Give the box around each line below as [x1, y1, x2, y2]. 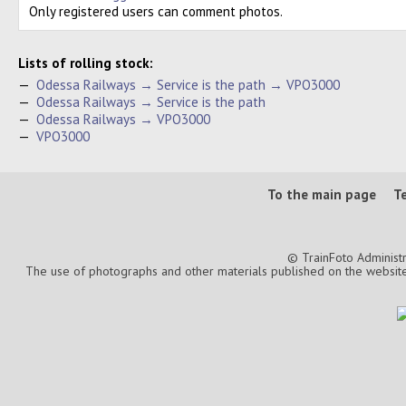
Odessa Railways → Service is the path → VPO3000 [36, 76, 340, 93]
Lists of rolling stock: [18, 54, 153, 72]
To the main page [267, 186, 376, 203]
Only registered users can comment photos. [29, 3, 283, 20]
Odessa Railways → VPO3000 [36, 111, 210, 128]
